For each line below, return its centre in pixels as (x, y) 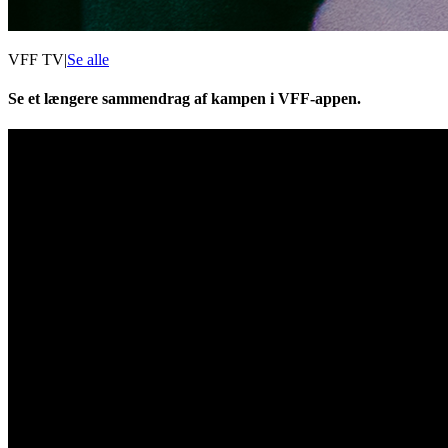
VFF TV (36, 59)
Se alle (88, 59)
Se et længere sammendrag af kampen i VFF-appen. (184, 98)
